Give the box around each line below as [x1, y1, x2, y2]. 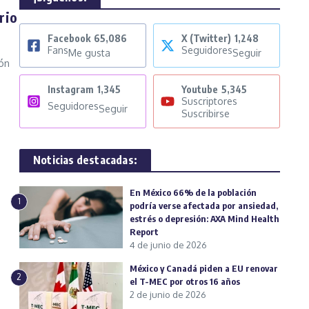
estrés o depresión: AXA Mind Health [130, 213, 279, 225]
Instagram [48, 83, 94, 96]
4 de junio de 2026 [130, 239, 207, 251]
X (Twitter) [181, 32, 231, 45]
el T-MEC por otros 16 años [130, 276, 240, 288]
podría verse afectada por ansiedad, [130, 200, 278, 212]
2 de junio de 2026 [130, 289, 206, 301]
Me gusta [68, 47, 110, 59]
